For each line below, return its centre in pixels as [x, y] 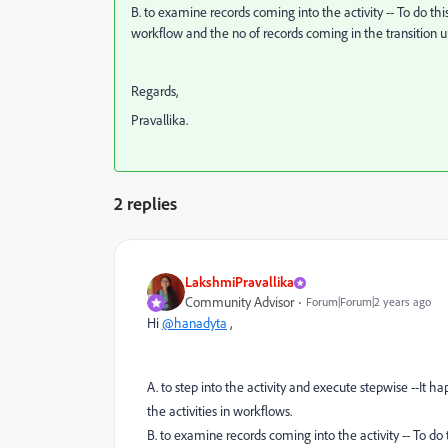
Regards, [154, 91]
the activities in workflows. [221, 411]
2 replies [145, 203]
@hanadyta [194, 323]
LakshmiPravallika [239, 281]
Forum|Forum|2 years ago [368, 301]
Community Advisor [239, 302]
